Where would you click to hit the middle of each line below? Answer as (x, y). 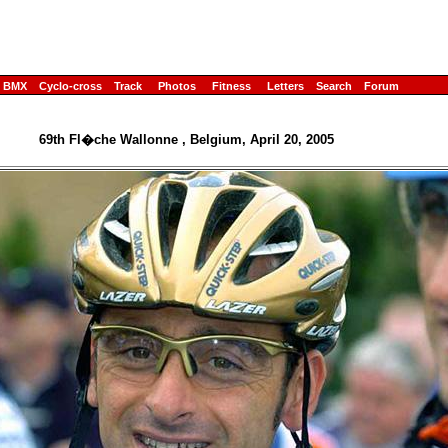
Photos (177, 86)
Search (334, 86)
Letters (285, 86)
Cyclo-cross (70, 86)
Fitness (231, 86)
